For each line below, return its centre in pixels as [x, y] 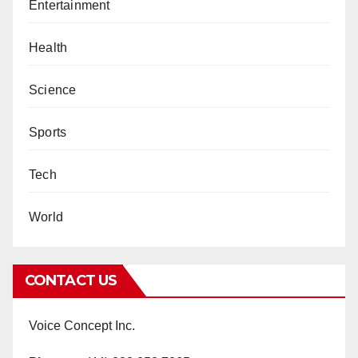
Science [53, 90]
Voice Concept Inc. [82, 326]
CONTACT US [71, 281]
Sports [48, 133]
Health [48, 48]
